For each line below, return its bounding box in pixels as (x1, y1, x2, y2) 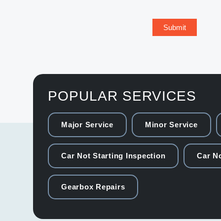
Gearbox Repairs (61, 182, 125, 191)
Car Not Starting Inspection (61, 151, 166, 160)
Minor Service (145, 120, 198, 129)
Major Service (61, 120, 113, 129)
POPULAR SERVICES (48, 88, 196, 104)
